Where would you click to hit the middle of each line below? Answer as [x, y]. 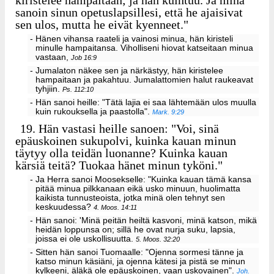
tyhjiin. [49, 89]
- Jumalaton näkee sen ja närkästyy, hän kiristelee [126, 71]
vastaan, [54, 57]
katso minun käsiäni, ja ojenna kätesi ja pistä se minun [141, 261]
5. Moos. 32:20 [158, 239]
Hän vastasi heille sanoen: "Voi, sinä [128, 129]
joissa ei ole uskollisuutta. [86, 239]
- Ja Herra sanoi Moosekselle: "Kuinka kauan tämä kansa [140, 180]
